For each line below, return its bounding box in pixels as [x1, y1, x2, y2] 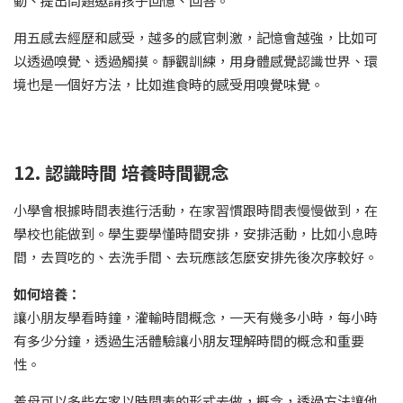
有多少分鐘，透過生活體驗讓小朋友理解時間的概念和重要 [13, 331, 364, 351]
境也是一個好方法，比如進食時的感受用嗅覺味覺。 [13, 75, 324, 94]
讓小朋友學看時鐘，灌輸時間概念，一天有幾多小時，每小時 [13, 308, 378, 327]
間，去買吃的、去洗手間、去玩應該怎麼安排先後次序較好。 [13, 247, 378, 267]
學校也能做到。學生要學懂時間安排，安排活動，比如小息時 [13, 224, 378, 244]
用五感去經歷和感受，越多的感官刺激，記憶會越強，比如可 [13, 28, 378, 48]
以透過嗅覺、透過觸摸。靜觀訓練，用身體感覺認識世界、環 [13, 51, 378, 71]
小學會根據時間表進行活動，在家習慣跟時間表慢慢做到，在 [13, 201, 378, 220]
